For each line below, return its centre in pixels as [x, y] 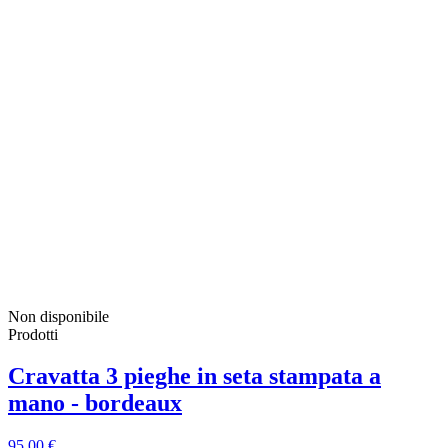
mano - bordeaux [95, 403]
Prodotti [33, 334]
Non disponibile [58, 316]
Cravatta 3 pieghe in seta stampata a [194, 376]
